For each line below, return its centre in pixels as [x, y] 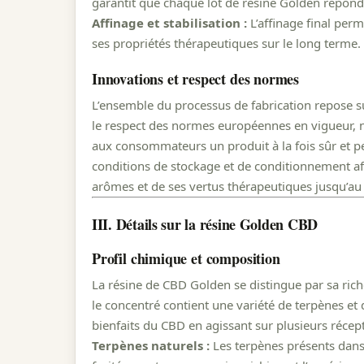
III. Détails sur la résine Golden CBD [205, 224]
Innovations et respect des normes [196, 79]
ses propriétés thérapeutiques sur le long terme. [226, 43]
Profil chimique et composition [186, 259]
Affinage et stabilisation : [169, 22]
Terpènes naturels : [151, 346]
